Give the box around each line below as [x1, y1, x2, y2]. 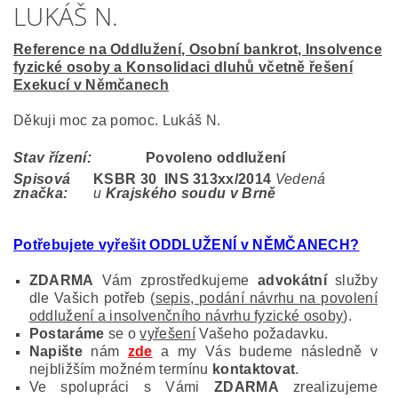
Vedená [275, 171, 326, 187]
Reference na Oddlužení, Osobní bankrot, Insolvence [13, 42, 383, 58]
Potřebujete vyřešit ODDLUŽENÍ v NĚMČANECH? [13, 237, 360, 253]
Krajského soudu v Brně [105, 186, 276, 202]
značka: [13, 186, 68, 202]
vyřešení [139, 326, 195, 342]
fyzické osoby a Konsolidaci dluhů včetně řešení [13, 60, 354, 76]
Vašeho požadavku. [195, 326, 329, 342]
